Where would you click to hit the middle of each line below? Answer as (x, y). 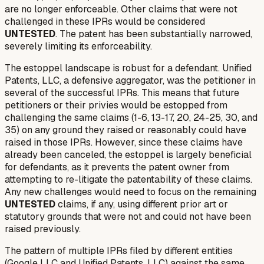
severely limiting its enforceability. (78, 46)
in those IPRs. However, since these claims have (137, 142)
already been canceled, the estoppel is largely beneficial (128, 154)
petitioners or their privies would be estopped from (116, 105)
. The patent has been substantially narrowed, (154, 34)
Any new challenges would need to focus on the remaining (131, 192)
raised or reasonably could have (176, 130)
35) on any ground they (56, 130)
